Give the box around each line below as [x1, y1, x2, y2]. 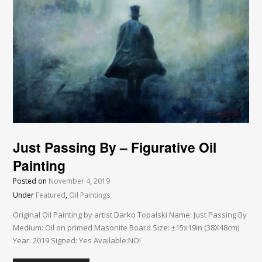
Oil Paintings [69, 190, 111, 201]
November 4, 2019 [49, 176, 111, 187]
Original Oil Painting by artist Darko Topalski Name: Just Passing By [13, 209, 247, 220]
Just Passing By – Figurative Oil [13, 137, 217, 157]
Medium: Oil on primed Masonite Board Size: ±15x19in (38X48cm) [13, 222, 240, 233]
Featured [36, 190, 66, 201]
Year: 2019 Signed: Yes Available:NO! [13, 235, 142, 246]
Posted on [13, 176, 49, 187]
